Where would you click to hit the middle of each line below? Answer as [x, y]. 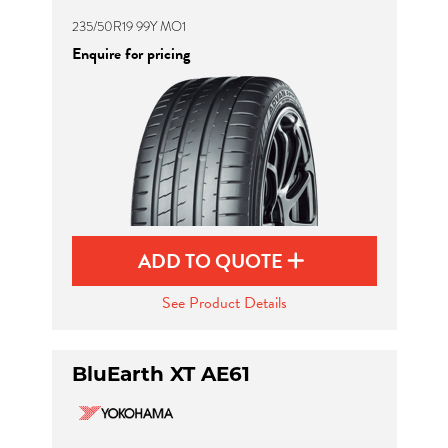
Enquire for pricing [130, 54]
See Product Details [224, 303]
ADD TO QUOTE [212, 261]
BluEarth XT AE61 [160, 374]
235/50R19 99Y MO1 [128, 26]
